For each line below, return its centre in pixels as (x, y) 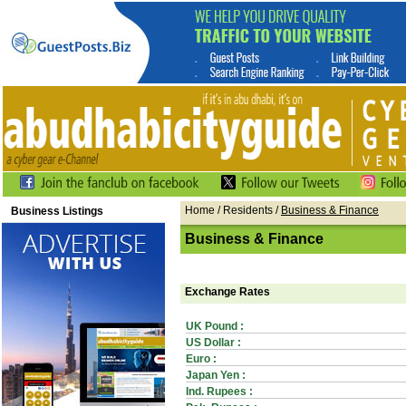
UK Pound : (215, 326)
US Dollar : (213, 343)
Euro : (201, 359)
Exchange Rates (227, 292)
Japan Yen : (216, 375)
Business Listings (57, 211)
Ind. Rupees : (219, 391)
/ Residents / (248, 210)
